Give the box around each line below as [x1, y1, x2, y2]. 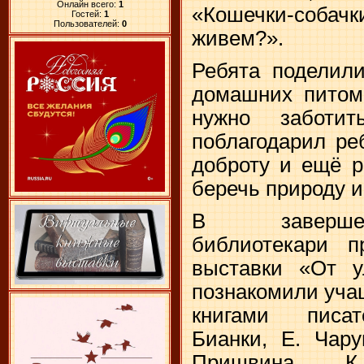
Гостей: [71, 8, 104, 19]
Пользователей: [53, 18, 122, 28]
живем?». [192, 27, 284, 50]
